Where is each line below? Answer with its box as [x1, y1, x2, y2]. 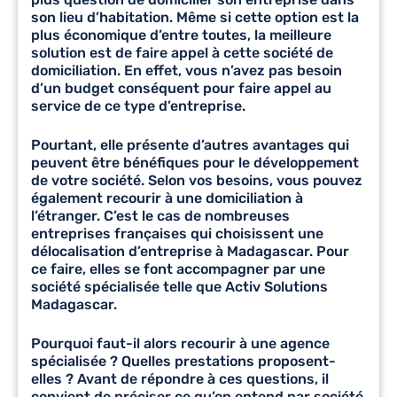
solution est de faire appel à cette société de [31, 43, 333, 61]
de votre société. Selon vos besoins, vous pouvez [31, 171, 362, 189]
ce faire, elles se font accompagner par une [31, 260, 325, 277]
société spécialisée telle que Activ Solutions [31, 277, 328, 295]
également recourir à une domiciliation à [31, 189, 303, 206]
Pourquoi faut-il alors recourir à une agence [31, 334, 330, 352]
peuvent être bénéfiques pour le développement [31, 153, 359, 171]
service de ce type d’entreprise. [31, 97, 245, 114]
